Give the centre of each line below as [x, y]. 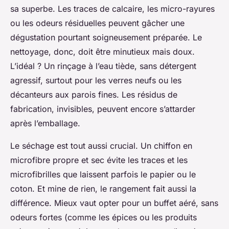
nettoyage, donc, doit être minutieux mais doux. [102, 51]
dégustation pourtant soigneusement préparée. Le [106, 37]
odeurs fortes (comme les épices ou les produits [104, 217]
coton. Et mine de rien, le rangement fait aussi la [103, 188]
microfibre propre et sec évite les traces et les [99, 160]
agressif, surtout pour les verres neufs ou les [96, 80]
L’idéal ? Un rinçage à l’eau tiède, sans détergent [103, 66]
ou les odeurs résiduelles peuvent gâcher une [97, 23]
